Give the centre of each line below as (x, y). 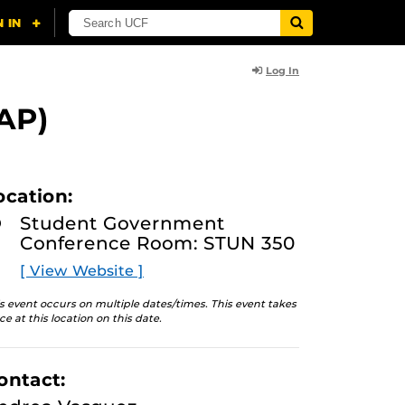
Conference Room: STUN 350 (158, 243)
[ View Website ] (82, 271)
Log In (283, 71)
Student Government (122, 223)
